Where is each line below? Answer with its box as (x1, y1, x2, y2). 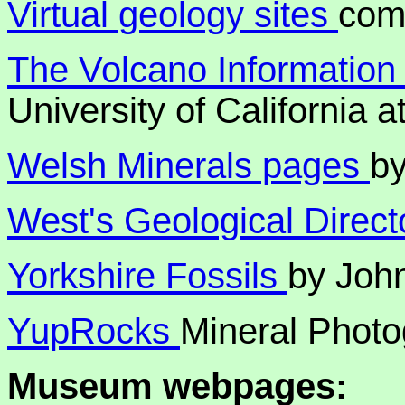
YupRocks (7, 311, 180, 351)
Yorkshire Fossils (7, 256, 287, 296)
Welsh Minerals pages (7, 146, 370, 185)
